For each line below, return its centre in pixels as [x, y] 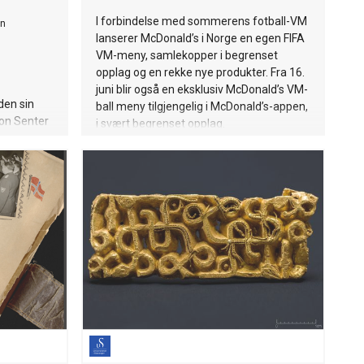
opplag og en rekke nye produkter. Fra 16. [200, 72]
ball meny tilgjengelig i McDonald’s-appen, [202, 106]
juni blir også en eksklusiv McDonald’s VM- [202, 89]
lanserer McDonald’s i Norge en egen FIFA [200, 38]
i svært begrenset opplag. [160, 123]
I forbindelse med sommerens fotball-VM [201, 21]
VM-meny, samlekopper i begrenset [187, 55]
